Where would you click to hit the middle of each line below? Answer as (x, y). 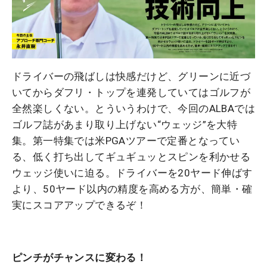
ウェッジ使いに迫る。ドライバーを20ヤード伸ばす (132, 173)
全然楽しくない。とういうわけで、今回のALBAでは (133, 109)
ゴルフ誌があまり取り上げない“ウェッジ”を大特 (125, 125)
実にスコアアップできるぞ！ (80, 205)
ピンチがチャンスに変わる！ (80, 258)
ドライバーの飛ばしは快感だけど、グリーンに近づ (131, 77)
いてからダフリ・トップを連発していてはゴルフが (131, 93)
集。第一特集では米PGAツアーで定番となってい (126, 141)
